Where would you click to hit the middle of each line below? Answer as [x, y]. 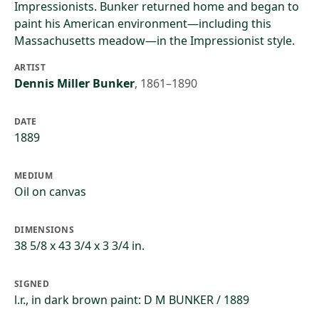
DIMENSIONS [44, 230]
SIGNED [32, 284]
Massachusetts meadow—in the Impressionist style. [155, 41]
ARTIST [30, 67]
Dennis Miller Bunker [74, 83]
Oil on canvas [50, 192]
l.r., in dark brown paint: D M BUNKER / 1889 [132, 300]
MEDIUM [33, 176]
